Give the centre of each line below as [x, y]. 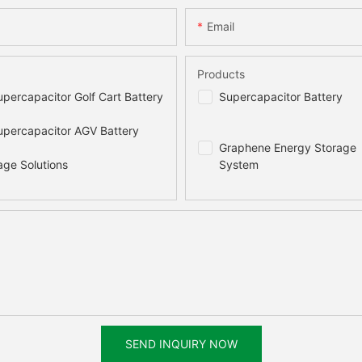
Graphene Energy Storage [288, 148]
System [239, 165]
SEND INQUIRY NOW [181, 344]
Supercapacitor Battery [281, 97]
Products [221, 74]
